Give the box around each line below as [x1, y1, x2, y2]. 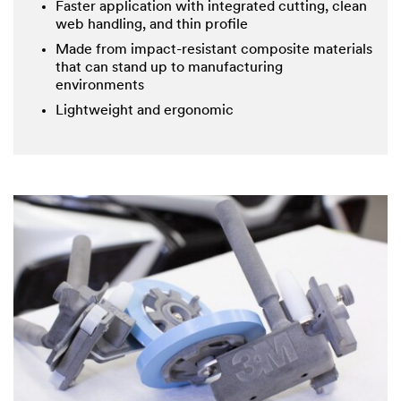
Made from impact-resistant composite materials [55, 42, 372, 57]
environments [55, 78, 144, 93]
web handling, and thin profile [55, 17, 248, 32]
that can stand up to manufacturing [55, 60, 283, 75]
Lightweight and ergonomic [55, 103, 234, 118]
